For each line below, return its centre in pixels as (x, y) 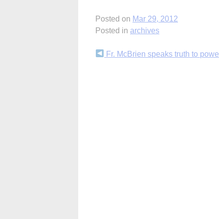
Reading (118, 74)
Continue (120, 56)
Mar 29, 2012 (155, 19)
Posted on (114, 19)
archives (145, 30)
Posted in (113, 30)
